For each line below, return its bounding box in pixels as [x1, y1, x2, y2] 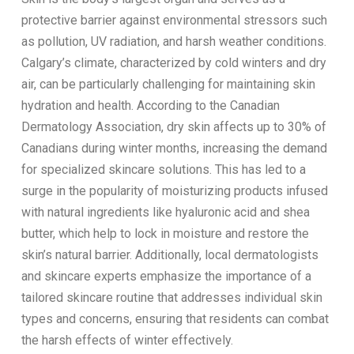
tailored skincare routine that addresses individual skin [21, 289, 322, 305]
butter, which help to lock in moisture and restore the [21, 225, 309, 241]
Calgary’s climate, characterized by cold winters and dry [21, 55, 326, 70]
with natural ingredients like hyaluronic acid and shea [21, 204, 310, 220]
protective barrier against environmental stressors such [21, 12, 327, 28]
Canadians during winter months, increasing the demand [21, 140, 327, 156]
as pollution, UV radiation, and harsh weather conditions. [21, 33, 326, 49]
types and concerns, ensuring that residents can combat [21, 311, 329, 326]
